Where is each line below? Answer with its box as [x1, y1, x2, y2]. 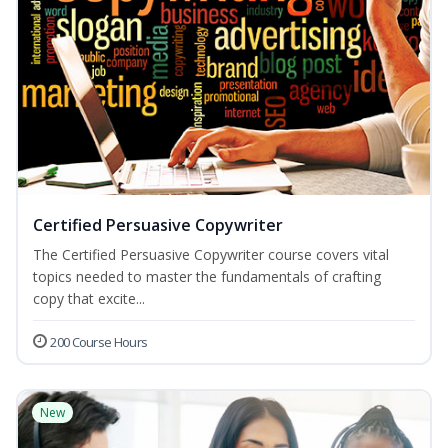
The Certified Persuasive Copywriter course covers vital [33, 245, 389, 265]
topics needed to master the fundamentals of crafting [33, 267, 381, 287]
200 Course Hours [50, 333, 148, 352]
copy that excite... [33, 289, 145, 309]
